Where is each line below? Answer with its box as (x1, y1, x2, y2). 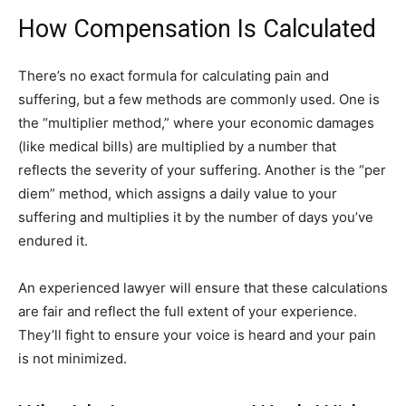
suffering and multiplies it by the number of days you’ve (18, 208, 373, 226)
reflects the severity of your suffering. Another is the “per (18, 160, 386, 179)
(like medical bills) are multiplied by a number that (18, 137, 336, 155)
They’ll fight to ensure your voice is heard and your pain (18, 325, 376, 343)
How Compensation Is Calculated (18, 14, 376, 43)
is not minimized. (18, 349, 127, 367)
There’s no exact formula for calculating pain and (18, 66, 329, 84)
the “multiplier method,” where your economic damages (18, 113, 374, 131)
